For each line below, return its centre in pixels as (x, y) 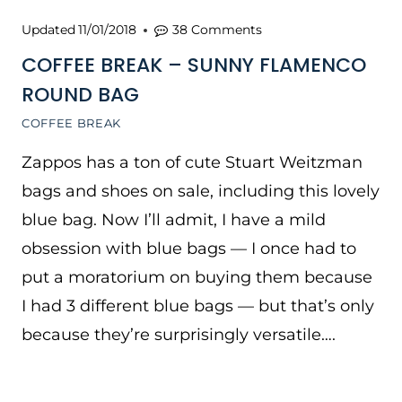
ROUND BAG (80, 95)
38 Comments (218, 30)
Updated (48, 30)
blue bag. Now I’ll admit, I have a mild (174, 220)
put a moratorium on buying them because (197, 277)
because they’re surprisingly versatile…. (179, 335)
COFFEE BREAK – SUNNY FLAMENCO (194, 65)
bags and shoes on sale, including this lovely (201, 191)
